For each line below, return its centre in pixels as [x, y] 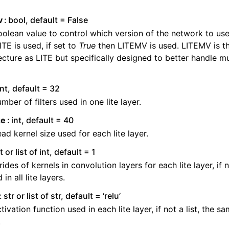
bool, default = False [48, 20]
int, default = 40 [43, 120]
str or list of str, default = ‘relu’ [62, 196]
